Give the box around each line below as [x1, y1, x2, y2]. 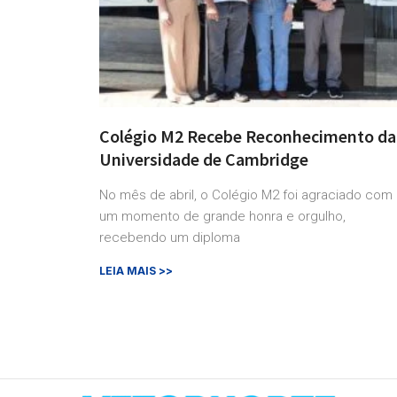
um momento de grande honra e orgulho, [99, 208, 346, 225]
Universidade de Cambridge [99, 148, 308, 171]
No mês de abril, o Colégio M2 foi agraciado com [99, 187, 393, 204]
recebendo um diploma [99, 230, 240, 246]
